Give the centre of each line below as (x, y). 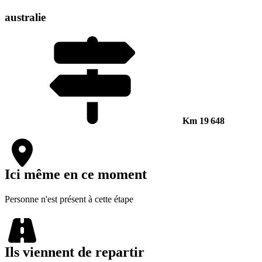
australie (25, 17)
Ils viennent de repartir (75, 252)
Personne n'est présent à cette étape (69, 199)
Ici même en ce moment (76, 175)
